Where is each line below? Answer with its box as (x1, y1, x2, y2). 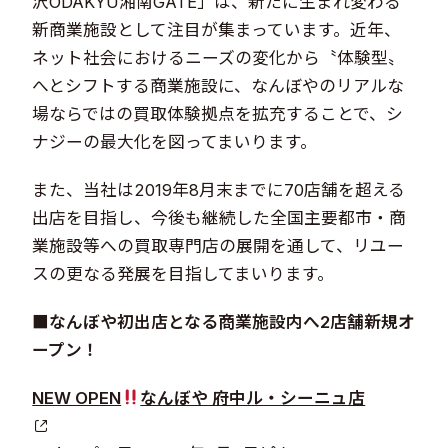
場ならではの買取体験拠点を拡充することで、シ (32, 103, 404, 124)
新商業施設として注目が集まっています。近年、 (32, 19, 402, 40)
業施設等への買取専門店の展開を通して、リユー (32, 235, 405, 256)
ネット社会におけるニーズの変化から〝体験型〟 (32, 47, 406, 68)
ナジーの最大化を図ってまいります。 (32, 131, 318, 152)
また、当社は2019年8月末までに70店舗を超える (32, 179, 406, 200)
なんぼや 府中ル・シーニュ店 (140, 387, 366, 408)
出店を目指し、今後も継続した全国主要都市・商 (32, 207, 407, 228)
